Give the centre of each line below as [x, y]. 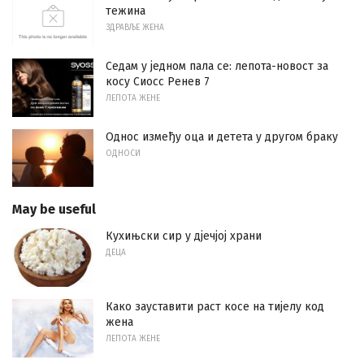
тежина [126, 11]
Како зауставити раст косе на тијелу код [215, 307]
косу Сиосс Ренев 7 [158, 82]
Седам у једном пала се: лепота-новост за [217, 67]
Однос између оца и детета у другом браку [222, 136]
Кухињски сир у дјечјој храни [184, 236]
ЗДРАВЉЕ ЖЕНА [135, 28]
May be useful [54, 210]
